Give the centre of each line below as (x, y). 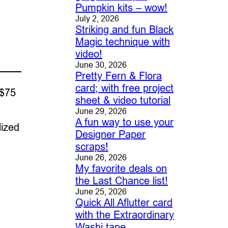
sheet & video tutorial (123, 100)
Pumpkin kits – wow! (121, 8)
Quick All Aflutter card (124, 203)
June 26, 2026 (101, 158)
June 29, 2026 (101, 111)
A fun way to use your (124, 122)
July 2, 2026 (97, 19)
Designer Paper (110, 134)
